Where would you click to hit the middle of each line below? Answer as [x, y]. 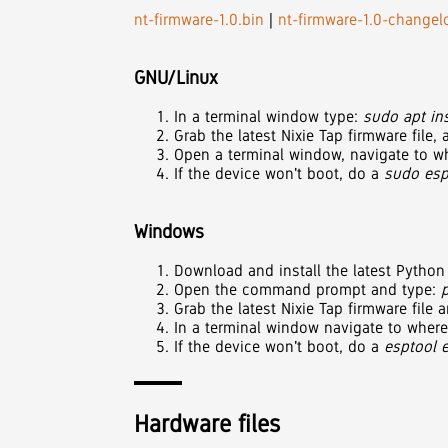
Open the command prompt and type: [308, 289]
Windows [169, 232]
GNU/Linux [176, 77]
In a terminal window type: [266, 116]
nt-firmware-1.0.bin [199, 19]
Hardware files [207, 423]
